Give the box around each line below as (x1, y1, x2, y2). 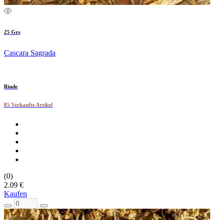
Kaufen (4, 190, 27, 198)
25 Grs (4, 28, 20, 35)
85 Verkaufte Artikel (4, 102, 53, 108)
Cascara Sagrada (4, 48, 55, 57)
